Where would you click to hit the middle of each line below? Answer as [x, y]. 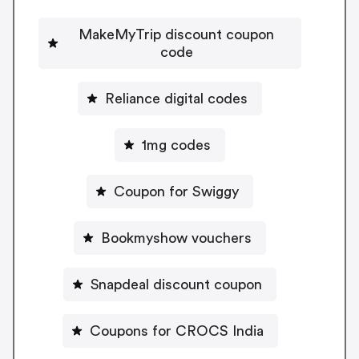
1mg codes [176, 145]
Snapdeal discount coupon [176, 284]
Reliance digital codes [176, 98]
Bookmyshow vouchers [222, 238]
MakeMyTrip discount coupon [176, 34]
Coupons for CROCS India [176, 331]
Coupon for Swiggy [176, 191]
